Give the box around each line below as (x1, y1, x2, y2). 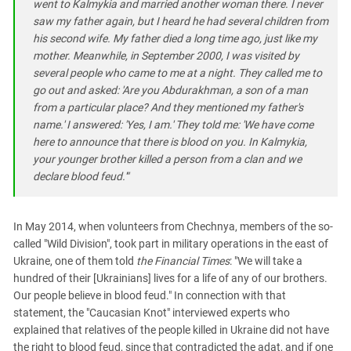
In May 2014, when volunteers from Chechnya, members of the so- (13, 219, 333, 233)
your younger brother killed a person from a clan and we (33, 152, 302, 165)
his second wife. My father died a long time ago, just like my (33, 31, 317, 45)
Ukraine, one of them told (13, 254, 136, 267)
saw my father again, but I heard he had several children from (33, 14, 328, 27)
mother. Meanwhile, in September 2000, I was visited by (33, 49, 299, 62)
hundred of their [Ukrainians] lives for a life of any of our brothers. (13, 271, 327, 284)
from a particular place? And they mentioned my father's (33, 100, 303, 114)
